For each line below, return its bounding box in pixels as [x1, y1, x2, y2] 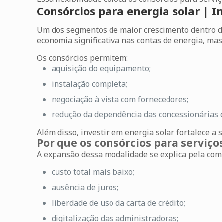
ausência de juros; [52, 182, 119, 193]
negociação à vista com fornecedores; [52, 94, 189, 105]
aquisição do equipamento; [52, 63, 151, 74]
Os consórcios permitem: [37, 53, 128, 63]
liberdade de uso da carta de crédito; [52, 197, 186, 208]
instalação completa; [52, 78, 128, 89]
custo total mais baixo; [52, 166, 135, 177]
